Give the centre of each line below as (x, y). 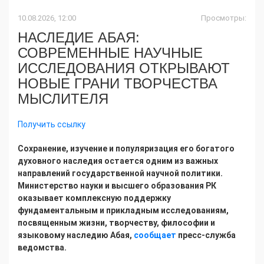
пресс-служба (207, 235)
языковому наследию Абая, (76, 235)
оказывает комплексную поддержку (94, 198)
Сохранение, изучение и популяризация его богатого (126, 149)
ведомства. (42, 248)
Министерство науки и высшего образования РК (117, 186)
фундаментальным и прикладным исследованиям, (123, 211)
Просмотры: (224, 18)
